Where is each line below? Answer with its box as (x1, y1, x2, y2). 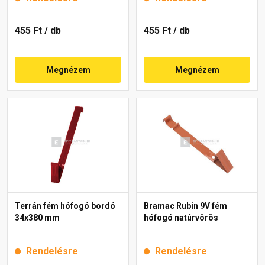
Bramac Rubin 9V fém (144, 201, 227, 211)
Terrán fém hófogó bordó (15, 201, 115, 211)
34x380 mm (15, 212, 60, 222)
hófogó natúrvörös (144, 212, 218, 222)
